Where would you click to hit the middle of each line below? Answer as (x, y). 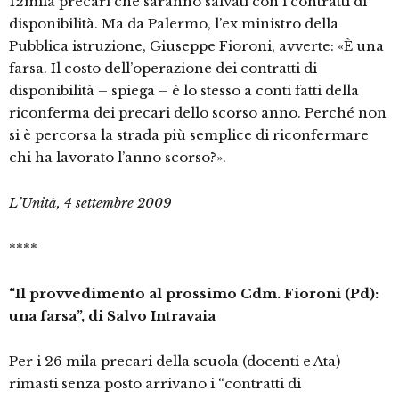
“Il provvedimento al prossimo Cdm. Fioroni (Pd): (194, 294)
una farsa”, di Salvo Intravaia (112, 316)
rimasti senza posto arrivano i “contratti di (155, 384)
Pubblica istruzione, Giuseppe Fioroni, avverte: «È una (196, 46)
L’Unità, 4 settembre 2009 (90, 203)
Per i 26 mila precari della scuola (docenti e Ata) (175, 362)
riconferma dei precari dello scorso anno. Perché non (198, 113)
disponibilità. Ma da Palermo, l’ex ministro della (174, 24)
